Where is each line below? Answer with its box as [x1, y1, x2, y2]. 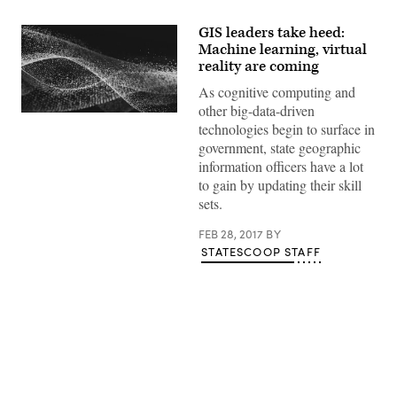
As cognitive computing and [198, 82, 355, 101]
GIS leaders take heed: [198, 23, 345, 43]
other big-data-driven [198, 101, 315, 120]
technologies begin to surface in [198, 120, 375, 138]
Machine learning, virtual [198, 40, 367, 59]
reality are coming [198, 57, 319, 76]
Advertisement [197, 359, 278, 378]
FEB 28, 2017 [198, 226, 266, 242]
